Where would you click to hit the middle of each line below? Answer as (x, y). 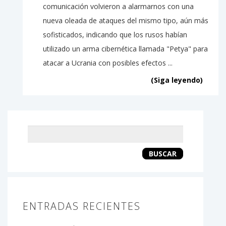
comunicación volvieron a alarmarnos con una (118, 6)
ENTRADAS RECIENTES (82, 206)
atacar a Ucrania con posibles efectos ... (108, 63)
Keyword (139, 135)
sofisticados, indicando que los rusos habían (115, 34)
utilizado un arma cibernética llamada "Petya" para (125, 48)
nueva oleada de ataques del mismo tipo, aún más (126, 20)
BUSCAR (162, 153)
